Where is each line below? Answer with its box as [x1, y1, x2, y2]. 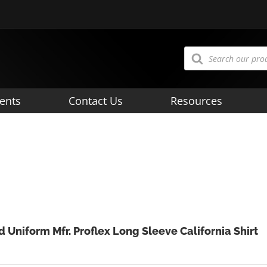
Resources [170, 94, 222, 108]
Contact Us [69, 94, 123, 108]
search [184, 52, 210, 64]
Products [184, 44, 219, 55]
